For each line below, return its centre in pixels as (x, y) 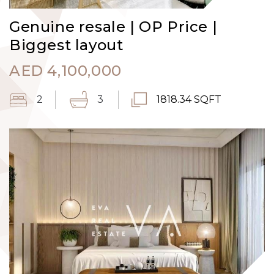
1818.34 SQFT (189, 99)
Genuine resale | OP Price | (113, 26)
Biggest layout (66, 45)
